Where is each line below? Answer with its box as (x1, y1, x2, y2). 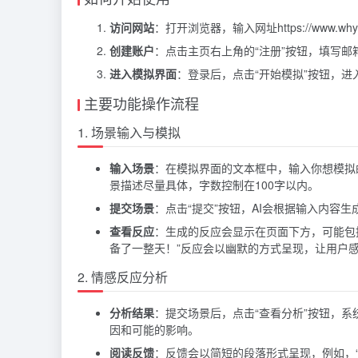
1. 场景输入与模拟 (78, 122, 181, 141)
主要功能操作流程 (84, 92, 199, 113)
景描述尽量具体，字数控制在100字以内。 (109, 176, 319, 193)
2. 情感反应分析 (78, 267, 168, 286)
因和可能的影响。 (109, 320, 199, 337)
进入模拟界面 (109, 65, 177, 82)
